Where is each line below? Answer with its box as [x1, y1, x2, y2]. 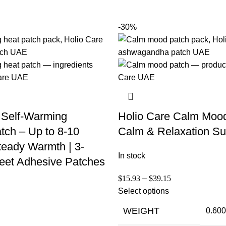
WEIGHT [123, 205, 159, 216]
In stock [118, 151, 145, 160]
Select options [118, 186, 169, 195]
